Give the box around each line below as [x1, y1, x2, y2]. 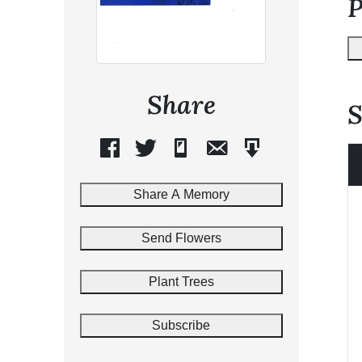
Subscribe [152, 318, 211, 332]
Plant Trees [148, 274, 214, 288]
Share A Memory [133, 187, 229, 201]
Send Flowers [141, 230, 221, 245]
